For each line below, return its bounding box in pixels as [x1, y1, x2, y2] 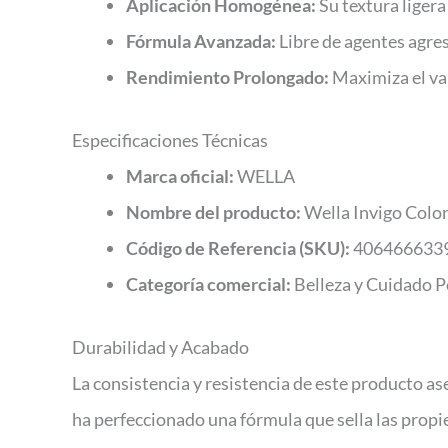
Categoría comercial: [126, 273, 291, 296]
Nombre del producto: [126, 201, 301, 224]
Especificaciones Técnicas [72, 129, 268, 152]
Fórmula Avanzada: [126, 30, 276, 53]
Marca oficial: [126, 165, 234, 188]
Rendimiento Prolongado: [126, 66, 329, 89]
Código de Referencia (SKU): [126, 237, 350, 260]
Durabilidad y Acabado [72, 336, 249, 359]
